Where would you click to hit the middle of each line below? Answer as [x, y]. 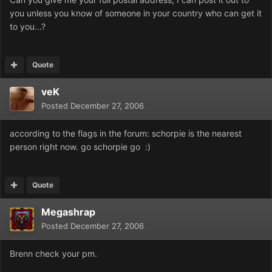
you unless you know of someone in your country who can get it [136, 13]
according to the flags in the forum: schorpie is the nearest [126, 134]
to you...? [28, 27]
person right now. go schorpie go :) [80, 147]
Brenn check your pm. [53, 254]
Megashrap [68, 212]
